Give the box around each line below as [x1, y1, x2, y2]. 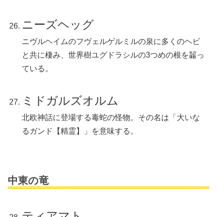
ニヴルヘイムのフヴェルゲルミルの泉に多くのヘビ [22, 37, 201, 46]
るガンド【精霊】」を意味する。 [22, 127, 139, 136]
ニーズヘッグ [22, 18, 94, 31]
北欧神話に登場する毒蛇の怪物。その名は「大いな [22, 113, 201, 122]
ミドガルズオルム [22, 94, 119, 108]
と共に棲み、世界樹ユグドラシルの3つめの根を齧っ [22, 51, 205, 60]
